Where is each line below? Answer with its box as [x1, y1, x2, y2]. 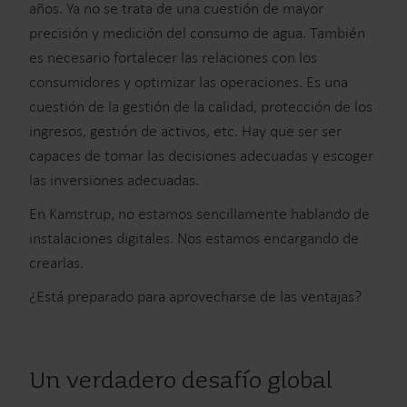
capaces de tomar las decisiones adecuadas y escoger [29, 145, 373, 166]
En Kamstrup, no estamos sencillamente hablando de [29, 203, 370, 224]
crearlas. [29, 253, 84, 273]
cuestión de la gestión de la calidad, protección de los [29, 96, 372, 117]
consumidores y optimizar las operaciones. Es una [29, 72, 348, 93]
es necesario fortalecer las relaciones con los [29, 47, 317, 68]
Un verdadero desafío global [29, 366, 333, 397]
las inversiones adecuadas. [29, 170, 199, 191]
